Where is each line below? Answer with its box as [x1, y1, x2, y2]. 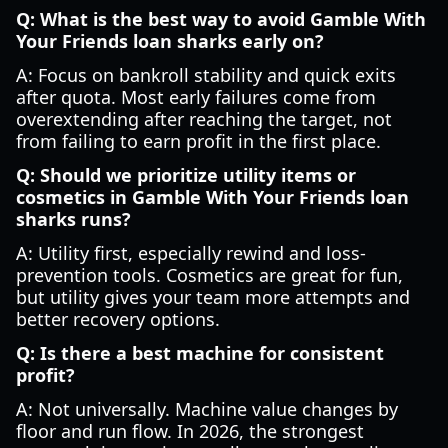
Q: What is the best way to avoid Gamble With [16, 7, 426, 31]
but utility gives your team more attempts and [16, 285, 410, 309]
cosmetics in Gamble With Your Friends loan [16, 185, 409, 209]
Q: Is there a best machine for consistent [16, 341, 384, 365]
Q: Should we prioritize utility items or [16, 163, 356, 187]
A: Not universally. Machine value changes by [16, 397, 398, 421]
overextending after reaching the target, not [16, 107, 392, 131]
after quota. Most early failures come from [16, 85, 376, 109]
